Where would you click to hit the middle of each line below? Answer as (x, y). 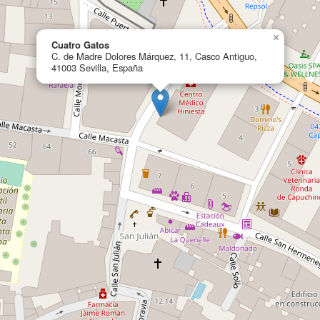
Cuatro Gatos (80, 45)
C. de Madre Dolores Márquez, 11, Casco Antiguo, (154, 56)
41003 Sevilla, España (97, 67)
